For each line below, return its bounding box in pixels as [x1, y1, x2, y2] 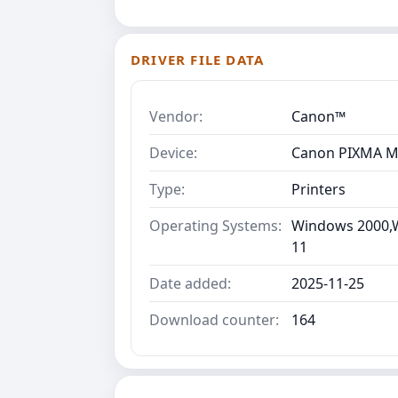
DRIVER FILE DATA [131, 51, 265, 69]
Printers [291, 179, 346, 200]
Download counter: [149, 310, 279, 330]
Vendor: [149, 107, 203, 127]
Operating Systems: [149, 216, 282, 236]
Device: [149, 143, 197, 163]
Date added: [149, 274, 231, 294]
